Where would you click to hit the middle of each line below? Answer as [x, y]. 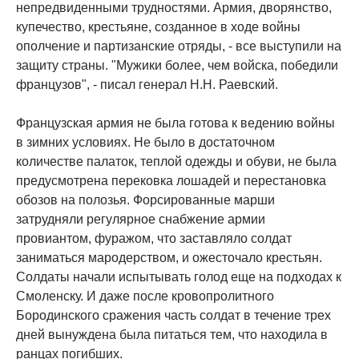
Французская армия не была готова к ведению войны [175, 123]
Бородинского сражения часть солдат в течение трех [173, 316]
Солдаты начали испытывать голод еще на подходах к [179, 277]
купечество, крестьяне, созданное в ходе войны [158, 27]
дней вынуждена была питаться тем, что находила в [172, 335]
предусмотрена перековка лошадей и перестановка [171, 181]
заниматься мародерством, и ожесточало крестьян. [169, 258]
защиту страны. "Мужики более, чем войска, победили [177, 66]
